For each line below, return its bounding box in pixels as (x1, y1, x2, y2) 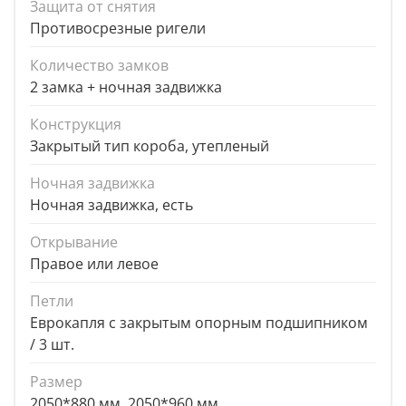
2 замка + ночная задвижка (30, 77, 222, 98)
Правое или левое (30, 254, 159, 275)
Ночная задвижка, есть (30, 195, 193, 216)
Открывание (30, 232, 118, 253)
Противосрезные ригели (30, 18, 206, 39)
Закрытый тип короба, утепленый (30, 136, 269, 157)
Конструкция (30, 114, 121, 135)
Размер (30, 372, 82, 392)
